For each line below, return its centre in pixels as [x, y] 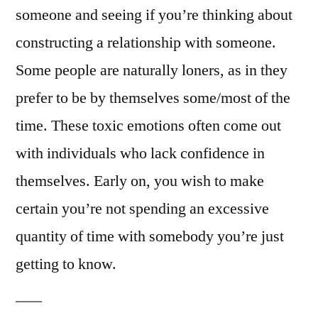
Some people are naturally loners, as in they [152, 70]
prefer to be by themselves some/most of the [153, 98]
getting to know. [66, 264]
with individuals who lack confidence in [140, 153]
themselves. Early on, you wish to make [140, 181]
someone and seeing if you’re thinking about [154, 15]
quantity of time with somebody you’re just [150, 236]
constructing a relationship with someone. [146, 42]
